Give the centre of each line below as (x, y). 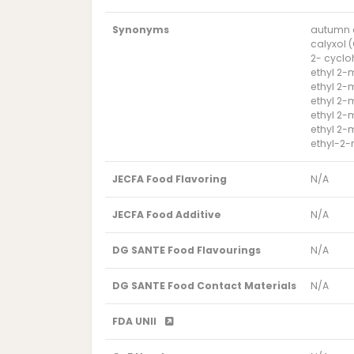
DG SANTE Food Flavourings (186, 250)
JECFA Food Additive (166, 215)
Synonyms (140, 30)
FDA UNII (135, 322)
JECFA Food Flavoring (169, 179)
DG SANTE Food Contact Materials (204, 286)
